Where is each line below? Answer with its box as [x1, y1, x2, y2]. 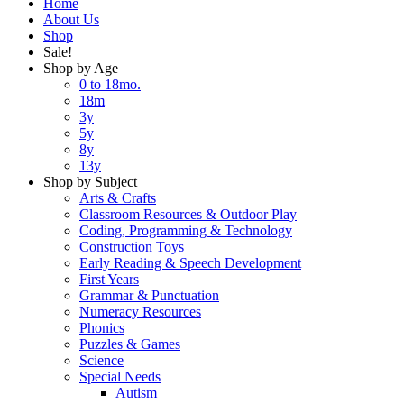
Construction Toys [79, 238, 184, 254]
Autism [115, 384, 157, 400]
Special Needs [79, 368, 161, 384]
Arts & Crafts [79, 189, 156, 206]
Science [79, 352, 124, 368]
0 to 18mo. [79, 76, 141, 92]
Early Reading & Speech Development [79, 254, 301, 271]
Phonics [79, 319, 124, 335]
